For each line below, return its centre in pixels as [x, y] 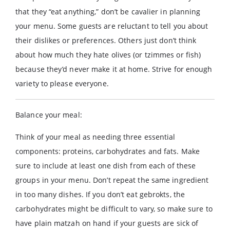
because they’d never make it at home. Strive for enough [114, 69]
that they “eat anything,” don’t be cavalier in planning [108, 12]
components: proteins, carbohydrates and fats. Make [108, 151]
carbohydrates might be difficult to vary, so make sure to [114, 209]
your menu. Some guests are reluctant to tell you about [112, 26]
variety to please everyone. [62, 83]
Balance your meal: [49, 115]
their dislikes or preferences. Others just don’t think [106, 40]
